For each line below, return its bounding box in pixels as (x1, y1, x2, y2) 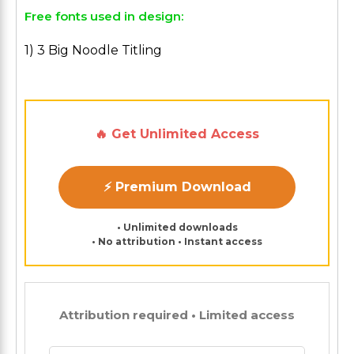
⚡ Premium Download (103, 179, 251, 194)
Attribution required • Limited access (59, 307, 295, 322)
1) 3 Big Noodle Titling (24, 43, 162, 58)
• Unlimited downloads (116, 221, 238, 233)
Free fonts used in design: (24, 9, 183, 24)
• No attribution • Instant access (92, 235, 262, 247)
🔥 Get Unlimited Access (95, 126, 259, 141)
